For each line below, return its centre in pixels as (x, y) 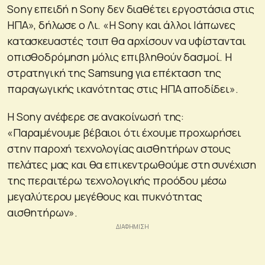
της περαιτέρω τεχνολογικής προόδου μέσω (117, 181)
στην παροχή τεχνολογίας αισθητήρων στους (119, 149)
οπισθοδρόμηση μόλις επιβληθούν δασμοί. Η (120, 57)
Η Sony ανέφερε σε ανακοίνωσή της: (96, 117)
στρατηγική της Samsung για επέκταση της (114, 73)
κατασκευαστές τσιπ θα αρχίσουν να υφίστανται (127, 41)
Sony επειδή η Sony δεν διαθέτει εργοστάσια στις (131, 9)
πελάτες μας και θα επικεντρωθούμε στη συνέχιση (132, 165)
